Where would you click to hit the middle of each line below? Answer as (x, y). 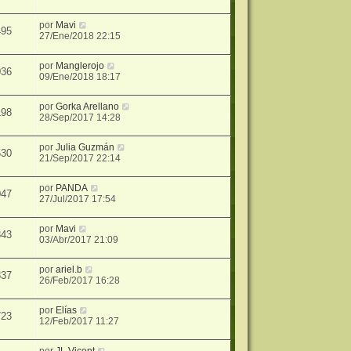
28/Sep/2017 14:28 (80, 117)
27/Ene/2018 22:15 (80, 36)
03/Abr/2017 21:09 (79, 239)
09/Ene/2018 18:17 (80, 76)
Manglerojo (80, 65)
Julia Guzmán (85, 147)
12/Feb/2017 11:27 (80, 321)
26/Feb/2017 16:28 (80, 280)
